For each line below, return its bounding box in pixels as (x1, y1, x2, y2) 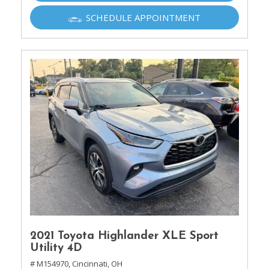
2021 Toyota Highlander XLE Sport (30, 231, 219, 242)
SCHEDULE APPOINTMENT (86, 11, 201, 23)
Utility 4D (30, 243, 82, 254)
